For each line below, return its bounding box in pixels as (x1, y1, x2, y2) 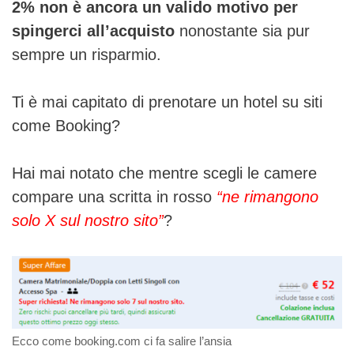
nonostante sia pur (179, 21, 310, 40)
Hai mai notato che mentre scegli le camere (12, 164, 317, 182)
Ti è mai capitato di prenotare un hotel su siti (12, 92, 322, 111)
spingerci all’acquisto (12, 21, 179, 40)
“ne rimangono (217, 187, 318, 205)
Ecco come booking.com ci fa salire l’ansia (12, 333, 232, 348)
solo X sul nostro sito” (12, 211, 164, 229)
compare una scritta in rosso (12, 187, 217, 205)
